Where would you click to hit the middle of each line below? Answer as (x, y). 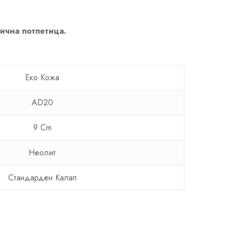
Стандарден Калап (42, 177)
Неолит (42, 152)
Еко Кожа (42, 77)
